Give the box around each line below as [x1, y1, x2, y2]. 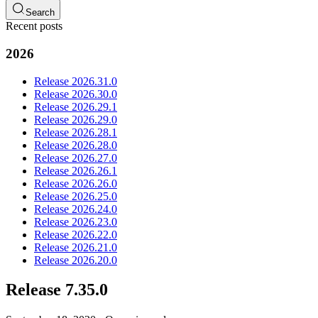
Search [26, 7, 55, 18]
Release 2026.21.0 [34, 241, 117, 253]
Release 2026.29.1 [34, 100, 117, 113]
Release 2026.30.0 [34, 87, 117, 100]
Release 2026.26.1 [34, 164, 117, 177]
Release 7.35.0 [6, 280, 108, 300]
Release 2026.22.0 [34, 228, 117, 241]
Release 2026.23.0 [34, 215, 117, 228]
